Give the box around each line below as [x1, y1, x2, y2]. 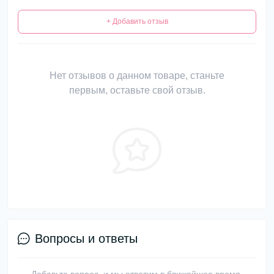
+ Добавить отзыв [106, 17, 168, 26]
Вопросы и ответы [35, 232, 138, 245]
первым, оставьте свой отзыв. [68, 85, 206, 95]
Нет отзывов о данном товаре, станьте [50, 70, 224, 81]
